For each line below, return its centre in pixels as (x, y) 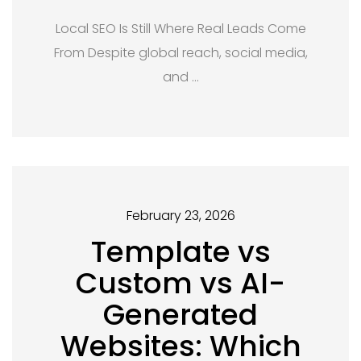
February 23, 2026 (180, 216)
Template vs (180, 252)
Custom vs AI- (180, 283)
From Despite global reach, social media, (180, 53)
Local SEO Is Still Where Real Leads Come (180, 29)
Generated (180, 315)
